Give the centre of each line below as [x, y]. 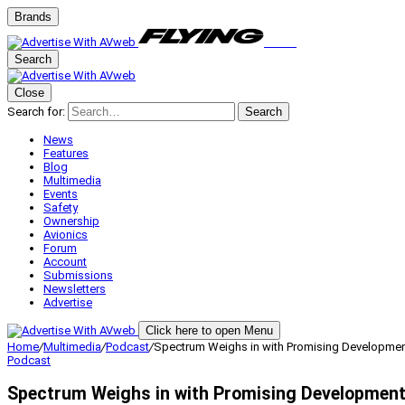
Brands [33, 17]
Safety [61, 207]
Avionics [66, 235]
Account [65, 262]
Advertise [68, 302]
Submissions [78, 275]
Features [66, 153]
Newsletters [75, 289]
